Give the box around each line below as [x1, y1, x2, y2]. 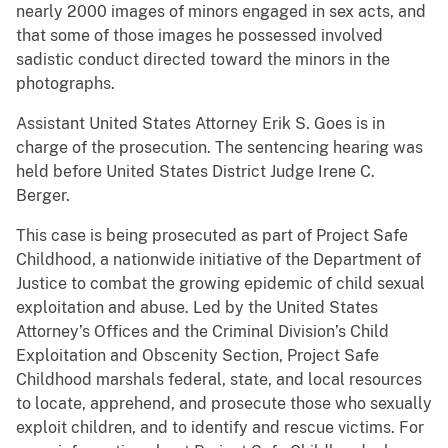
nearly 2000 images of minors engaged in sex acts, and [16, 2, 426, 22]
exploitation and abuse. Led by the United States [16, 298, 378, 318]
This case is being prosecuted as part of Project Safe [16, 226, 408, 246]
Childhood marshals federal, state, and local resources [16, 370, 422, 390]
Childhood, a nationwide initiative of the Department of [16, 250, 421, 270]
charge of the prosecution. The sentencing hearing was [16, 138, 423, 158]
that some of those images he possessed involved [16, 26, 383, 46]
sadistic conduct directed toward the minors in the [16, 50, 390, 70]
